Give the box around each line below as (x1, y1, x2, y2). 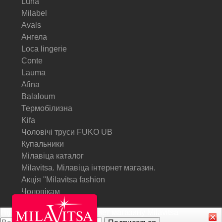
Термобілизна (21, 104, 72, 112)
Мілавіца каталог (21, 152, 84, 160)
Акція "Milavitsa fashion (21, 175, 105, 184)
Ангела (21, 33, 47, 41)
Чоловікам (21, 187, 60, 196)
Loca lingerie (21, 45, 67, 53)
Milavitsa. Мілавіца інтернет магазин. (21, 164, 156, 172)
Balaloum (21, 92, 55, 101)
